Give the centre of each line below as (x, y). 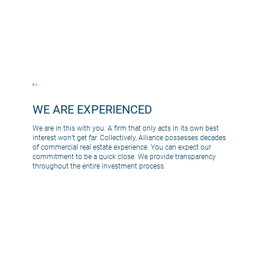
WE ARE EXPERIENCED (92, 109)
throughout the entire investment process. (99, 166)
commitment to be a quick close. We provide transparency (124, 156)
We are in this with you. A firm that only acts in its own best (125, 128)
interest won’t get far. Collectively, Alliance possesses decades (129, 138)
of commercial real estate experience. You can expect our (122, 147)
